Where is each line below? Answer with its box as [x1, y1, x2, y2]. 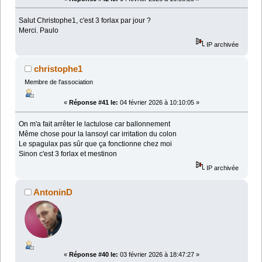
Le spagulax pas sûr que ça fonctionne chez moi [19, 140, 173, 149]
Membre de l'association [24, 78, 93, 86]
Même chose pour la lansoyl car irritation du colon [19, 130, 177, 139]
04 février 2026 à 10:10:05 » [118, 99, 199, 106]
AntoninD [33, 187, 73, 198]
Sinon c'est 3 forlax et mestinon [19, 150, 118, 158]
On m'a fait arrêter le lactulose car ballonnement [19, 120, 171, 129]
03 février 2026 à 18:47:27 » [118, 250, 199, 258]
